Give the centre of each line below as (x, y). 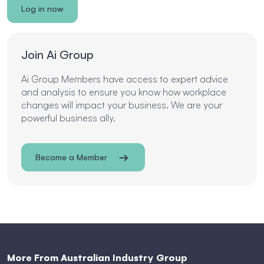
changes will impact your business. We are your (122, 105)
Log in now (42, 9)
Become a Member (71, 157)
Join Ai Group (57, 55)
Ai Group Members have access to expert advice (125, 79)
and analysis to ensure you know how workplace (124, 92)
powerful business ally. (68, 118)
